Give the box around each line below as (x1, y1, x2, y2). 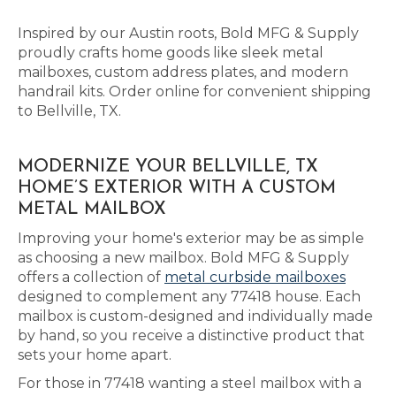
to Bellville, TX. (18, 103, 121, 119)
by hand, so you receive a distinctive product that (18, 327, 365, 344)
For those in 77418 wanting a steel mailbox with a (18, 375, 362, 392)
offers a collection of (18, 269, 164, 286)
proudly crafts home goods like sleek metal (18, 44, 324, 61)
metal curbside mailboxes (164, 269, 346, 286)
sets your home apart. (18, 346, 171, 363)
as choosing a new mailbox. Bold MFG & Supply (18, 249, 349, 266)
